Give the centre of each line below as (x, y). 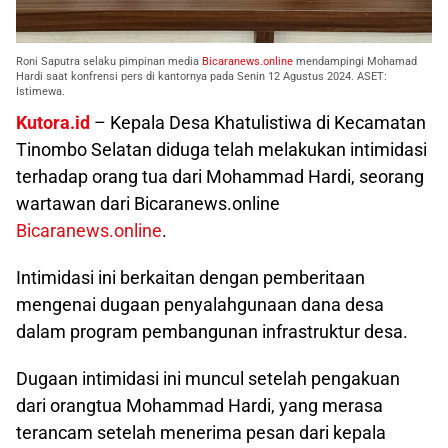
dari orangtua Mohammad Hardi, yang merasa (199, 405)
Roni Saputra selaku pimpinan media (109, 61)
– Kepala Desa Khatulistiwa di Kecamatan (258, 122)
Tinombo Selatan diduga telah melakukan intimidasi (221, 149)
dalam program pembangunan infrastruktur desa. (212, 331)
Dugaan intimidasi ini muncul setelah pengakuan (208, 378)
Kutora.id (53, 122)
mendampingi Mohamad (355, 61)
